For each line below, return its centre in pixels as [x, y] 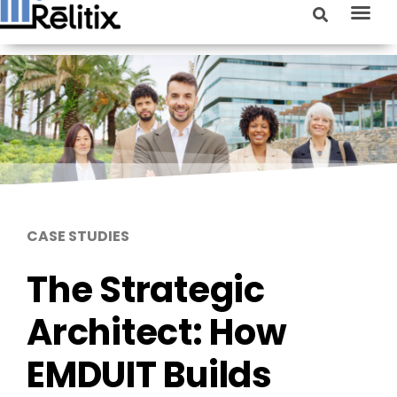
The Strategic [146, 290]
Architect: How [157, 333]
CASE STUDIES [78, 236]
